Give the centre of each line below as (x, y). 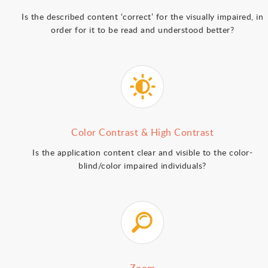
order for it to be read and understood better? (143, 30)
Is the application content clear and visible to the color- (143, 152)
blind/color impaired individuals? (142, 165)
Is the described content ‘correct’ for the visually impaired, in (143, 16)
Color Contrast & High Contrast (143, 132)
